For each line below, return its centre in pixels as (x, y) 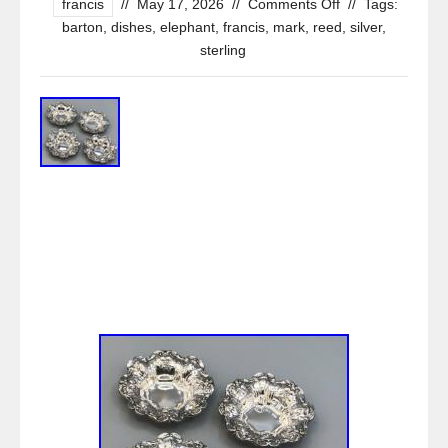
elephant (187, 27)
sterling (223, 50)
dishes (131, 27)
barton (82, 27)
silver (366, 27)
